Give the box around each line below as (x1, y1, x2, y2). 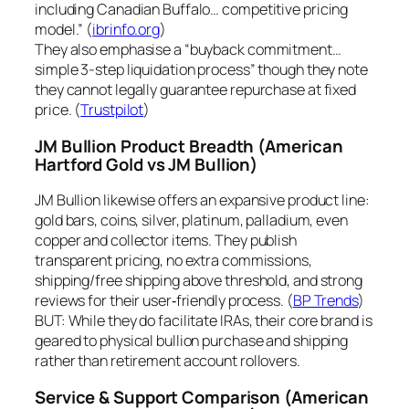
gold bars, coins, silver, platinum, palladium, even (35, 210, 348, 231)
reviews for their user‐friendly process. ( (35, 290, 293, 311)
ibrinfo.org (92, 19, 161, 40)
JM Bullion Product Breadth (35, 133, 255, 158)
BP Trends (292, 290, 358, 311)
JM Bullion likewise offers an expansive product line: (35, 190, 370, 211)
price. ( (35, 100, 81, 121)
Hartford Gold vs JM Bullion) (35, 152, 258, 176)
